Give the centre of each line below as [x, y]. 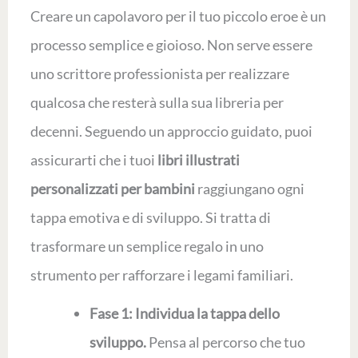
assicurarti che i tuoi [93, 160]
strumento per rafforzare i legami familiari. [161, 275]
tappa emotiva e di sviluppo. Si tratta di [150, 218]
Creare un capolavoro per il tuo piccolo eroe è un [178, 16]
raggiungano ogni [249, 189]
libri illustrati [198, 160]
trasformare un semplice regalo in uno [147, 247]
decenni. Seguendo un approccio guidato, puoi [171, 131]
